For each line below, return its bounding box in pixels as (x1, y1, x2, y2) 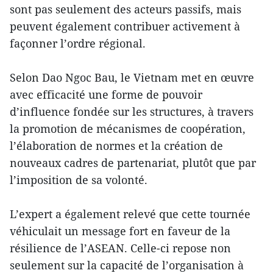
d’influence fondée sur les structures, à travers (10, 104, 253, 119)
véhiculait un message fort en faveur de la (10, 224, 230, 239)
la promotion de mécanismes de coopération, (10, 121, 246, 136)
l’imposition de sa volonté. (10, 172, 147, 188)
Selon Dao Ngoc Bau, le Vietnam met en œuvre (10, 70, 254, 85)
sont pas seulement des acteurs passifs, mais (10, 2, 241, 17)
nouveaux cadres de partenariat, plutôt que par (10, 155, 256, 171)
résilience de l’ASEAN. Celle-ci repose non (10, 241, 231, 256)
